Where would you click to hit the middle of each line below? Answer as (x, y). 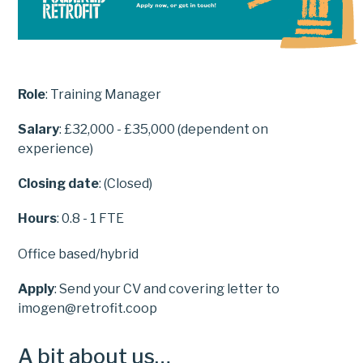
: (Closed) (126, 184)
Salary (39, 129)
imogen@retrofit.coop (88, 308)
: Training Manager (104, 94)
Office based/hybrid (79, 254)
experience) (56, 148)
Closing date (59, 184)
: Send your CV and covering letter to (167, 288)
